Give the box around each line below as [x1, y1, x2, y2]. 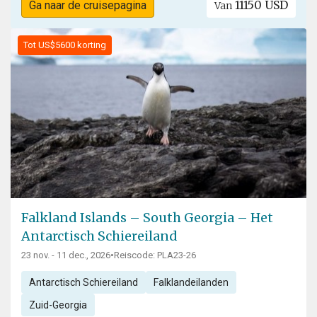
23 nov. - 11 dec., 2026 [21, 250, 110, 261]
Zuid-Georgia [28, 299, 87, 311]
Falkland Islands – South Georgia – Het [21, 209, 273, 226]
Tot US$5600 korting [23, 40, 106, 51]
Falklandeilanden [153, 277, 229, 289]
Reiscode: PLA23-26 [114, 250, 196, 261]
